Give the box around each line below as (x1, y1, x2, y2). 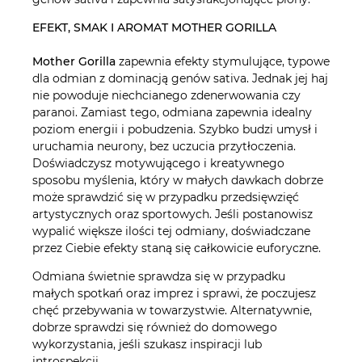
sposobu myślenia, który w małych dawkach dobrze (32, 172, 323, 187)
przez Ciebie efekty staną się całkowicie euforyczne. (32, 240, 321, 255)
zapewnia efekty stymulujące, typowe (116, 53, 330, 69)
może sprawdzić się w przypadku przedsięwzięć (32, 189, 299, 204)
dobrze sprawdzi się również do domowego (32, 319, 277, 335)
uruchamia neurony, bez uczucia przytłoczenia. (32, 138, 296, 154)
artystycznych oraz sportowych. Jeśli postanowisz (32, 206, 313, 221)
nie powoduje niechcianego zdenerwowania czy (32, 87, 301, 103)
